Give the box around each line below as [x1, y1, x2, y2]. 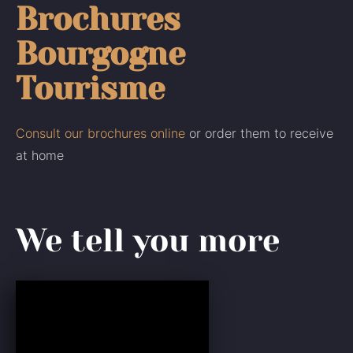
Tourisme [16, 70, 165, 107]
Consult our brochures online [16, 125, 185, 141]
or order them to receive [185, 125, 333, 141]
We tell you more [16, 222, 280, 259]
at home [16, 147, 64, 163]
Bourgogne [16, 35, 185, 72]
